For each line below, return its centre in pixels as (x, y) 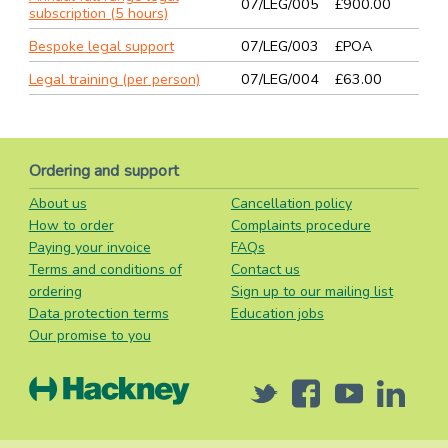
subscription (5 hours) (98, 13)
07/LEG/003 (279, 46)
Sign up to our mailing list (311, 292)
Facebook (349, 402)
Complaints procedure (300, 226)
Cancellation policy (291, 204)
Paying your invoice (89, 248)
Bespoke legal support (101, 46)
